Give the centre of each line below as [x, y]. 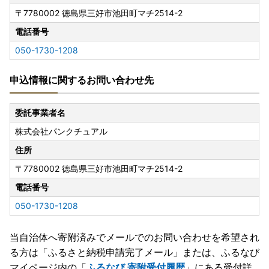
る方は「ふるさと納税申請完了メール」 [96, 252]
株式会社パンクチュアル [61, 131]
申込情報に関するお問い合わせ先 [82, 80]
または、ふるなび [221, 252]
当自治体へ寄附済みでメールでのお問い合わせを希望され [134, 237]
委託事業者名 [40, 113]
